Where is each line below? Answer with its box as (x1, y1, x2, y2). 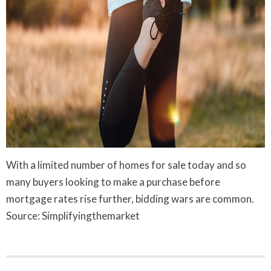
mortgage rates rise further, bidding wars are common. (6, 192, 254, 205)
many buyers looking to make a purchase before (6, 175, 220, 188)
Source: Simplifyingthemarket (6, 209, 140, 222)
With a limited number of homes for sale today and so (6, 158, 246, 171)
